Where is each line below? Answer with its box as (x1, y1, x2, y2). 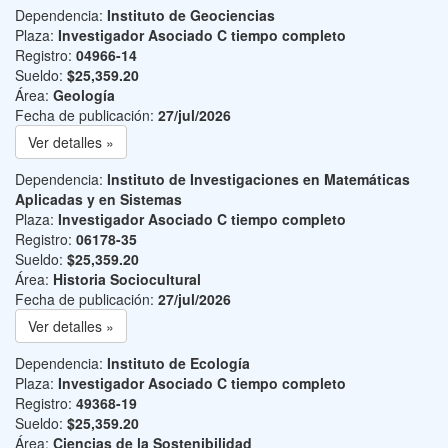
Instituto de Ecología (107, 353, 250, 373)
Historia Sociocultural (53, 269, 201, 289)
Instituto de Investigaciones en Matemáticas (107, 169, 410, 189)
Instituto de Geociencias (107, 5, 275, 25)
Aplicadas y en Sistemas (15, 189, 182, 209)
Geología (53, 85, 115, 105)
